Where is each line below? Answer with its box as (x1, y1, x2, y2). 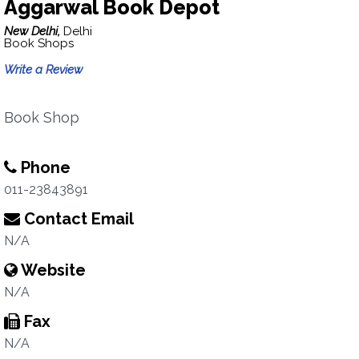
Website (18, 260, 86, 280)
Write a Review (4, 63, 83, 77)
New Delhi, (4, 24, 63, 38)
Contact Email (20, 209, 134, 228)
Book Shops (4, 36, 74, 50)
